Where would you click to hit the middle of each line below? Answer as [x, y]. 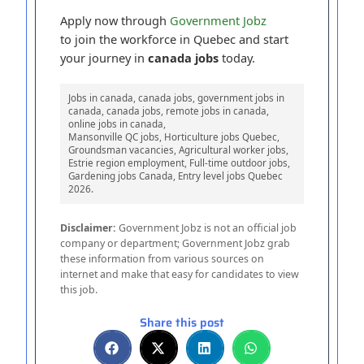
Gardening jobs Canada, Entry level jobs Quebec [176, 175]
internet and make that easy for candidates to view [180, 275]
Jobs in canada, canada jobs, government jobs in [177, 97]
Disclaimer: [89, 228]
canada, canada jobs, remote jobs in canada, [169, 110]
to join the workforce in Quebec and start [175, 39]
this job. [79, 290]
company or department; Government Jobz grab [175, 244]
